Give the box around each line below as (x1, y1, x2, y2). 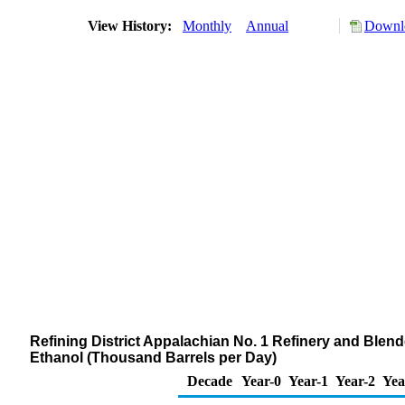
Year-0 (241, 373, 281, 389)
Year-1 (288, 373, 328, 389)
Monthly (183, 18, 231, 33)
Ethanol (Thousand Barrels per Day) (30, 350, 277, 365)
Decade (187, 373, 232, 389)
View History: (84, 18, 179, 33)
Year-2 (335, 373, 375, 389)
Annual (246, 18, 288, 33)
